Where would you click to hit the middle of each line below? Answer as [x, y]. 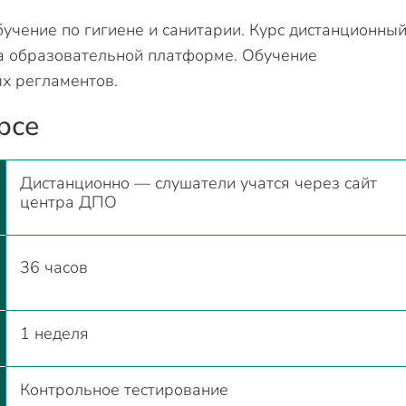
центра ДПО [68, 202]
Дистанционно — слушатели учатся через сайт [198, 183]
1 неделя [54, 333]
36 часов [54, 267]
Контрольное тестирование [124, 390]
